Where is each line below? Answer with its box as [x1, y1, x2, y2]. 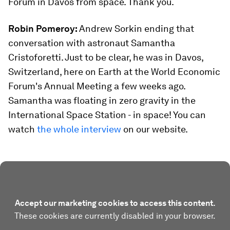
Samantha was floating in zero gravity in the [8, 95, 196, 106]
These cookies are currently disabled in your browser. [14, 211, 216, 221]
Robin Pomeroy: [8, 23, 79, 34]
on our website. [121, 124, 188, 135]
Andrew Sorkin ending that [79, 23, 194, 34]
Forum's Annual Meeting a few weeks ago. [8, 81, 185, 91]
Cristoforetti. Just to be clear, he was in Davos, [8, 52, 203, 63]
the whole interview [37, 124, 121, 135]
